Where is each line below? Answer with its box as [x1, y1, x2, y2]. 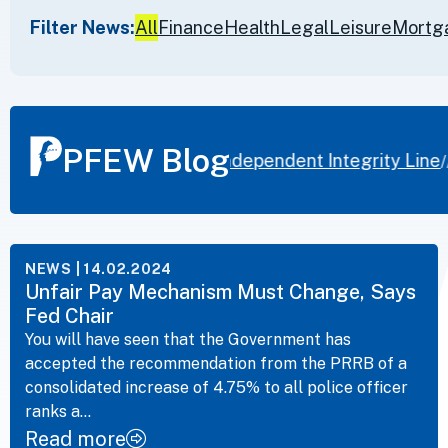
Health [224, 17, 280, 39]
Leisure [329, 17, 392, 39]
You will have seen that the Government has [25, 330, 351, 350]
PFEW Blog [62, 141, 230, 179]
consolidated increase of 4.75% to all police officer [25, 378, 408, 398]
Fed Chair [25, 304, 114, 329]
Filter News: [30, 17, 135, 39]
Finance [158, 17, 224, 39]
